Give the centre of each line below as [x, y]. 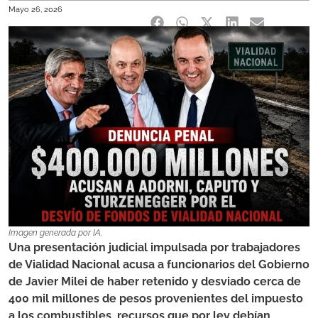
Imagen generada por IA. [55, 233]
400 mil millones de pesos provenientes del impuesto [156, 299]
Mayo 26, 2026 [35, 10]
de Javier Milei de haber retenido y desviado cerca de [155, 282]
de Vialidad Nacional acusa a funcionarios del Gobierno [159, 265]
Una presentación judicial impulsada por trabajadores [154, 248]
